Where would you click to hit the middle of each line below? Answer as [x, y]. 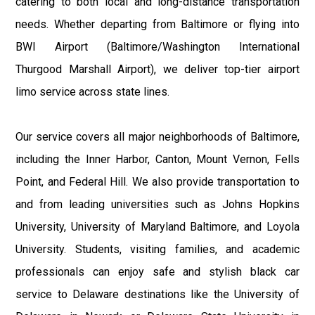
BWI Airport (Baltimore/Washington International [157, 46]
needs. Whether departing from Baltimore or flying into [157, 24]
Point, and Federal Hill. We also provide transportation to [157, 181]
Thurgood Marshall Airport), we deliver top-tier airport [157, 69]
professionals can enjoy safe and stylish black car [157, 271]
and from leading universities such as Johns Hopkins [157, 204]
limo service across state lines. [93, 91]
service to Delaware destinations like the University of [157, 294]
